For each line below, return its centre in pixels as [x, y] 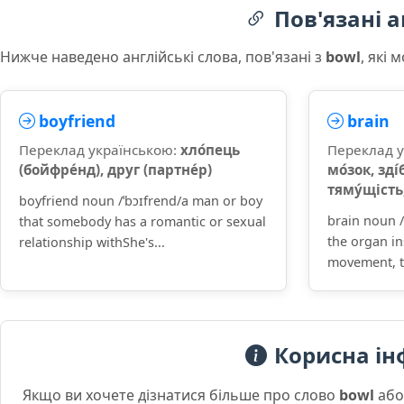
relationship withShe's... [92, 242]
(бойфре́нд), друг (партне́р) [115, 170]
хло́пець [210, 150]
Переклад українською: [100, 150]
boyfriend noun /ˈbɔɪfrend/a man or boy [141, 201]
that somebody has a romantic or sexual [142, 221]
